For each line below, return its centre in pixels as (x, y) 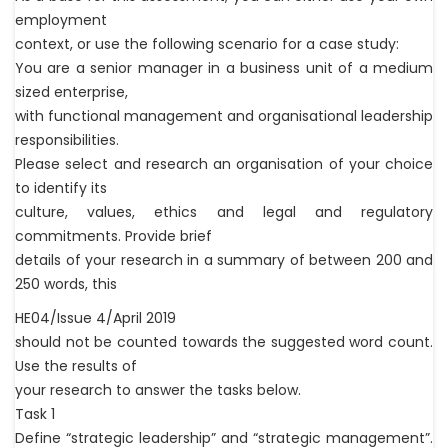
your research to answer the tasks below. (158, 390)
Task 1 (35, 414)
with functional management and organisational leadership (224, 116)
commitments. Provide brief (113, 236)
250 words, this (66, 284)
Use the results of (76, 366)
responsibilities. (67, 140)
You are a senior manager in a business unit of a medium (224, 68)
